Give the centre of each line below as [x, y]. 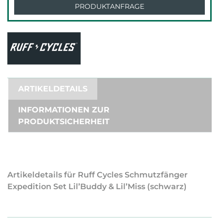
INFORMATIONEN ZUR [64, 109]
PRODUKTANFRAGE [109, 6]
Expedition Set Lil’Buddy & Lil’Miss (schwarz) [97, 186]
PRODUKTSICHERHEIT [64, 121]
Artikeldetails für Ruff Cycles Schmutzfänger [98, 175]
